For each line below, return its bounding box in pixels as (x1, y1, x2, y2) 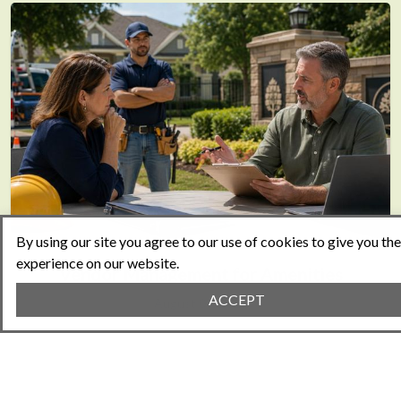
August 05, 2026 (154, 295, 247, 311)
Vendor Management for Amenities (58, 263, 343, 286)
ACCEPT (208, 291, 265, 308)
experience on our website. (16, 254, 179, 271)
